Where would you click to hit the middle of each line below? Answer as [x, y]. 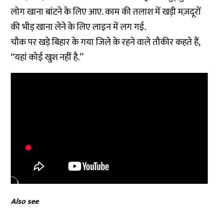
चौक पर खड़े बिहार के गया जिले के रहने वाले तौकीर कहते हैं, [106, 42]
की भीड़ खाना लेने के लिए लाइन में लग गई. [79, 27]
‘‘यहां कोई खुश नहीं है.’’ [47, 57]
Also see [25, 201]
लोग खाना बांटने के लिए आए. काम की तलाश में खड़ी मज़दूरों [106, 12]
